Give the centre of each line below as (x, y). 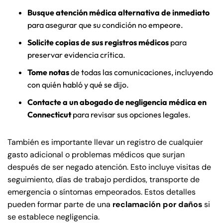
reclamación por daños (157, 205)
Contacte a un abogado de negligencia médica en (117, 102)
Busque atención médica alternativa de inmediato (118, 13)
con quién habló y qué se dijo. (78, 85)
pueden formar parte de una (60, 205)
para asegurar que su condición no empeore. (105, 25)
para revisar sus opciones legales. (131, 115)
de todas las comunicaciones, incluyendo (141, 72)
